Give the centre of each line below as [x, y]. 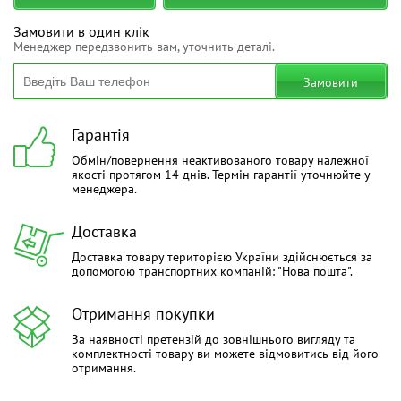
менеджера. [104, 189]
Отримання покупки [143, 314]
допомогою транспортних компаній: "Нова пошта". [212, 272]
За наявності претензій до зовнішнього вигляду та [213, 340]
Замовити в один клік [81, 32]
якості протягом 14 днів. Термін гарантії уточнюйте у [221, 175]
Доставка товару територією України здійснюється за [222, 257]
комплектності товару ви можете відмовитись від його [225, 354]
